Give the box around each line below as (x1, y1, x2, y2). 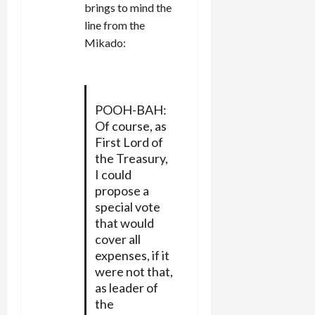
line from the (84, 18, 145, 32)
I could (94, 166, 131, 182)
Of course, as (94, 117, 167, 134)
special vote (94, 198, 160, 214)
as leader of (94, 279, 158, 295)
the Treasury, (94, 150, 168, 166)
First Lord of (94, 134, 163, 150)
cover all (94, 231, 141, 247)
